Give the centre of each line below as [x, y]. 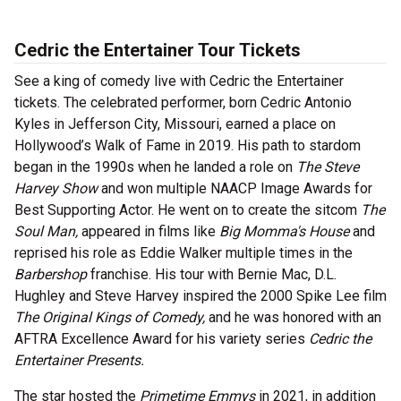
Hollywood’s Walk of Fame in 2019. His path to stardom [188, 146]
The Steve [328, 167]
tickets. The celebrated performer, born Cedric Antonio [183, 103]
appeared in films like [150, 232]
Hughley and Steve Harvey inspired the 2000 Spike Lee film [200, 296]
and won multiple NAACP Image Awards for [237, 189]
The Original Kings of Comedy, [111, 318]
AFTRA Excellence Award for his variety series [162, 339]
